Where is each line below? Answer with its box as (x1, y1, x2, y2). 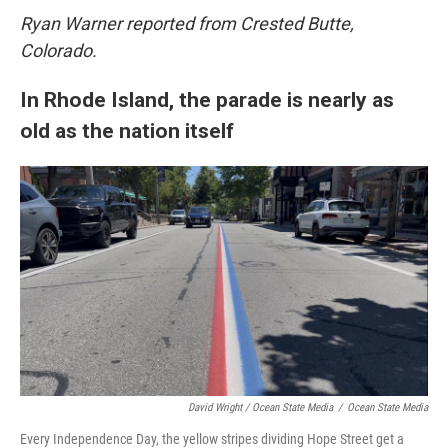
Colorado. (20, 40, 97, 61)
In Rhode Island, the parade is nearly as (20, 87, 394, 112)
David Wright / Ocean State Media (188, 401, 333, 415)
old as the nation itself (20, 118, 234, 143)
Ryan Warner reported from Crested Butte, (20, 13, 354, 34)
